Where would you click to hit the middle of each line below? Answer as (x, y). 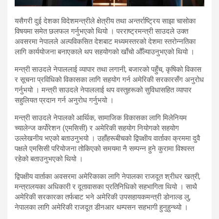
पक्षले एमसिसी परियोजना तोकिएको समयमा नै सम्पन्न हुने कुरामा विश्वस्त (104, 149)
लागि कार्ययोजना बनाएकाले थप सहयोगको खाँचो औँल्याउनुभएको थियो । (105, 52)
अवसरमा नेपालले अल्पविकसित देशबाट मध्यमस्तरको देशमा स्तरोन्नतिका (105, 42)
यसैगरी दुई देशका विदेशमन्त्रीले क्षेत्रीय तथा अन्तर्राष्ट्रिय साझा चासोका (105, 21)
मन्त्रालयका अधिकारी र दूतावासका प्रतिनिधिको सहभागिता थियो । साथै (106, 187)
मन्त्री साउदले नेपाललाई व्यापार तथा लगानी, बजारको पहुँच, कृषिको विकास (108, 70)
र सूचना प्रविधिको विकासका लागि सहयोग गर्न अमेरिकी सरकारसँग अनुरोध (109, 80)
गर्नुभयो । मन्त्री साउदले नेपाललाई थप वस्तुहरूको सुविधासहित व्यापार (103, 90)
